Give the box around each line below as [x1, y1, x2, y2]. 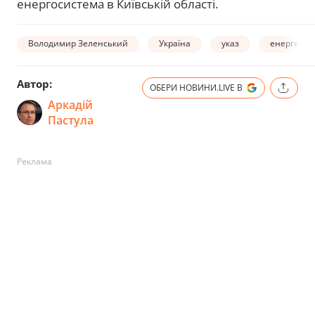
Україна [159, 37, 191, 50]
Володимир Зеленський [28, 37, 128, 50]
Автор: [17, 76, 52, 91]
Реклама [17, 155, 52, 167]
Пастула [48, 112, 94, 128]
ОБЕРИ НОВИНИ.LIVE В [150, 81, 243, 94]
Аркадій [48, 96, 93, 112]
